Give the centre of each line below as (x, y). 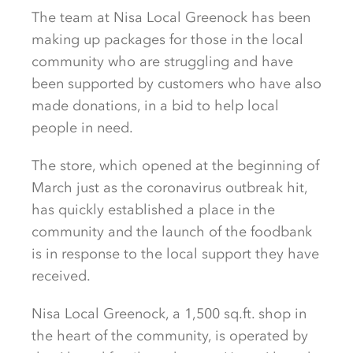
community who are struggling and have (162, 61)
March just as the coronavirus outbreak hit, (169, 188)
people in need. (82, 128)
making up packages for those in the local (167, 39)
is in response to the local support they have (175, 254)
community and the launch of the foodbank (172, 232)
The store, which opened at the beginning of (175, 165)
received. (61, 276)
